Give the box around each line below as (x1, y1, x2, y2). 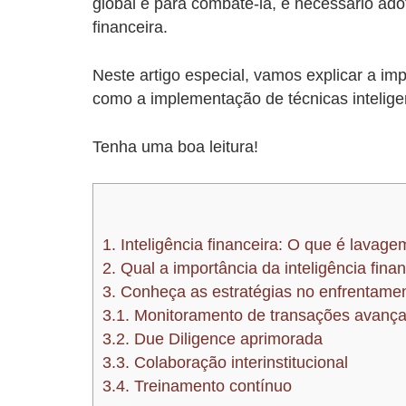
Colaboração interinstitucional (130, 353, 348, 372)
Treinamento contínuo (130, 376, 292, 395)
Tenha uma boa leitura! (92, 137, 258, 156)
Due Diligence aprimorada (130, 329, 323, 348)
